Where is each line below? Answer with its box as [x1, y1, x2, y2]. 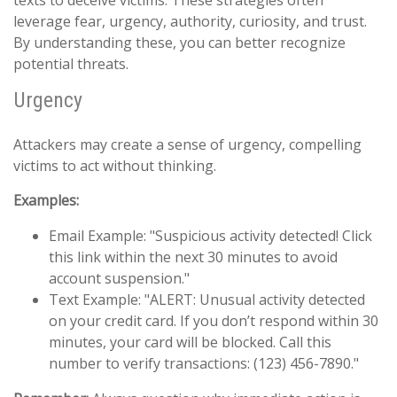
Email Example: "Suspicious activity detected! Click [49, 226, 372, 246]
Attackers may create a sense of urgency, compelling [13, 135, 362, 155]
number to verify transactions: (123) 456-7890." [49, 354, 359, 374]
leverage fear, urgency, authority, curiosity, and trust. [13, 12, 367, 32]
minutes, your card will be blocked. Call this [49, 332, 331, 353]
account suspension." [49, 269, 190, 289]
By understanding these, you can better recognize [13, 33, 346, 53]
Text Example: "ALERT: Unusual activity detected [49, 290, 365, 310]
